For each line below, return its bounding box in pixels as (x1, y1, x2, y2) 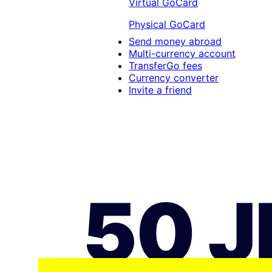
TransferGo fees (129, 59, 202, 72)
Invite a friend (129, 84, 192, 97)
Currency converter (129, 72, 219, 84)
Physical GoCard (129, 18, 205, 31)
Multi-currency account (129, 47, 236, 60)
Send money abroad (129, 35, 222, 48)
